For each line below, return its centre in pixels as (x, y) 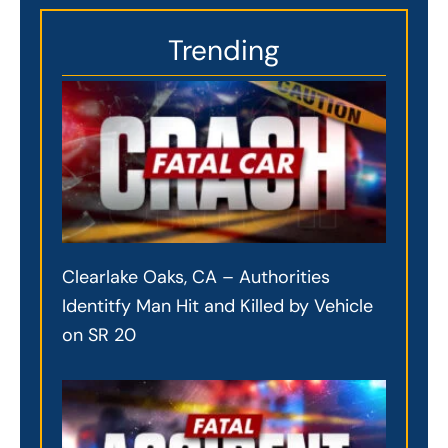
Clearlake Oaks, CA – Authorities (196, 276)
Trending (224, 50)
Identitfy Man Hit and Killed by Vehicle (217, 305)
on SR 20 (99, 334)
